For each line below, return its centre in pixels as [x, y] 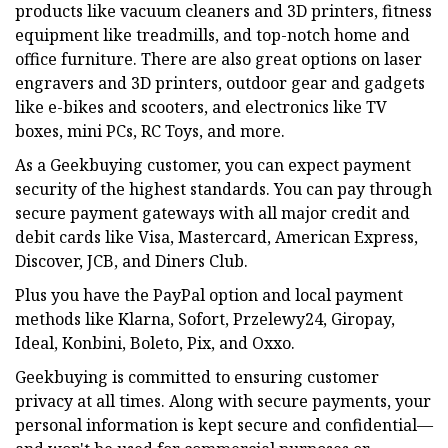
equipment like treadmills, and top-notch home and [212, 34]
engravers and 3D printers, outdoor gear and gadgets [220, 82]
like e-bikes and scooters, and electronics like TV [201, 106]
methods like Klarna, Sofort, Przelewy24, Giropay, [205, 318]
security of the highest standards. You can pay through [223, 188]
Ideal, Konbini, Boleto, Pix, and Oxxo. [155, 342]
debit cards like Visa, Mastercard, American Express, [216, 236]
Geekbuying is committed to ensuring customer [197, 376]
